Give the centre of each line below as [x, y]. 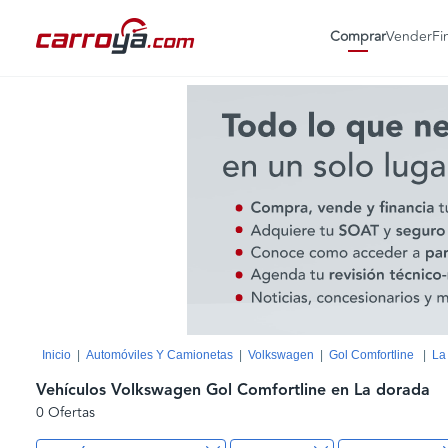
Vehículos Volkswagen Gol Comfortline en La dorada [233, 389]
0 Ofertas [65, 412]
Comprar [358, 36]
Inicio [56, 355]
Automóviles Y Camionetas [159, 355]
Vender [409, 36]
